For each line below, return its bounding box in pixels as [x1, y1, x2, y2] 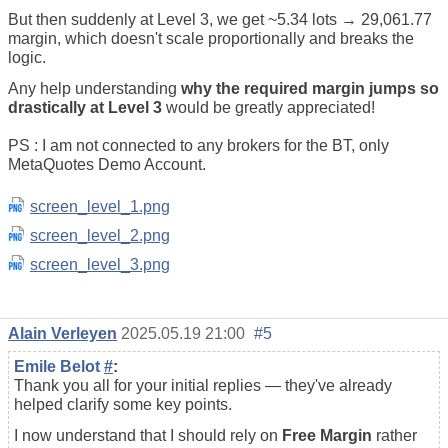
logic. [8, 48, 46, 66]
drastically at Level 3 [8, 98, 162, 116]
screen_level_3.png [30, 255, 170, 273]
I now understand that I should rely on [14, 426, 282, 444]
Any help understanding [8, 79, 181, 97]
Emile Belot [14, 357, 104, 375]
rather [372, 426, 417, 444]
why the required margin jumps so [181, 79, 439, 97]
